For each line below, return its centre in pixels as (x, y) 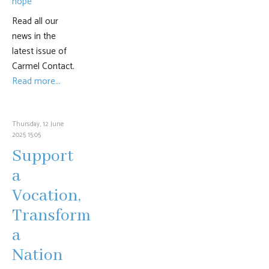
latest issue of (39, 51)
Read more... (36, 81)
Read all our (35, 21)
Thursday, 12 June (38, 124)
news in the (34, 36)
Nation (38, 255)
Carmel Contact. (43, 66)
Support (43, 156)
